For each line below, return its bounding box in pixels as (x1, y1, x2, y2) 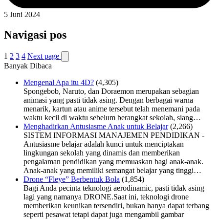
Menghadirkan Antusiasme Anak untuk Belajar (23, 122, 168, 131)
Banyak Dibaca (4, 62, 52, 70)
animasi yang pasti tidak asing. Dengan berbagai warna (23, 96, 193, 105)
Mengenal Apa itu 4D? (23, 78, 94, 87)
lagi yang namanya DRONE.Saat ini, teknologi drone (23, 193, 189, 201)
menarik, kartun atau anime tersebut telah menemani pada (23, 105, 200, 113)
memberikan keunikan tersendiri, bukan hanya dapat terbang (23, 201, 209, 210)
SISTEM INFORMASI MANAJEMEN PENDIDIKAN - (23, 131, 204, 140)
